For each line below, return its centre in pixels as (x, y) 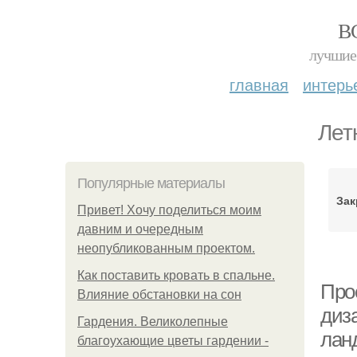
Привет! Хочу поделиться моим (169, 210)
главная (259, 84)
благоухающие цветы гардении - (173, 341)
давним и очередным (140, 229)
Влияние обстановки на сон (159, 294)
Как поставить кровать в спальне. (176, 275)
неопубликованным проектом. (166, 248)
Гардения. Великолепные (153, 322)
